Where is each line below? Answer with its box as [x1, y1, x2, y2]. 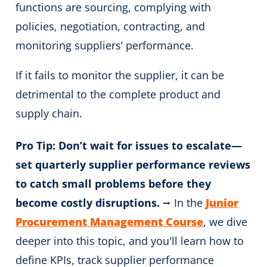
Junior [206, 195, 239, 210]
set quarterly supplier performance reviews [15, 157, 251, 172]
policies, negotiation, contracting [15, 18, 181, 33]
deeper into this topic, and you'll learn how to [15, 233, 244, 248]
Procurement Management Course [15, 214, 204, 229]
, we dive [203, 214, 248, 229]
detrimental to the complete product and [15, 86, 221, 101]
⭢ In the [163, 195, 206, 210]
